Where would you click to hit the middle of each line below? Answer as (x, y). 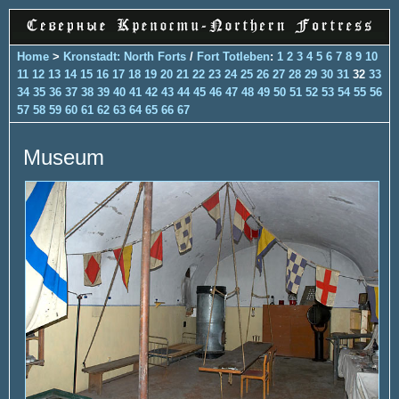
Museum (64, 157)
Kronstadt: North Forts (126, 56)
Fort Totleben (233, 56)
